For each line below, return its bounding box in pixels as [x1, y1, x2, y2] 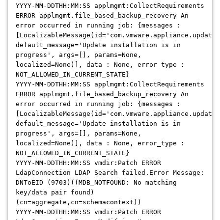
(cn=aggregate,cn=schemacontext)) [16, 198, 141, 206]
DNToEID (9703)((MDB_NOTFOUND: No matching [16, 179, 177, 186]
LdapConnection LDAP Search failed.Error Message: [16, 169, 204, 176]
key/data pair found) [16, 189, 94, 196]
